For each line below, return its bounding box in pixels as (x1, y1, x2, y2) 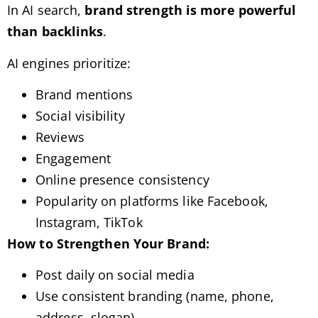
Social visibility (35, 107, 125, 125)
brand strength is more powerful (84, 1, 297, 19)
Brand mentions (35, 86, 133, 104)
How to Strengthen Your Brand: (7, 235, 209, 253)
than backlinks (7, 23, 104, 40)
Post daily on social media (35, 266, 194, 284)
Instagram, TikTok (35, 214, 143, 231)
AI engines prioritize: (7, 54, 131, 72)
